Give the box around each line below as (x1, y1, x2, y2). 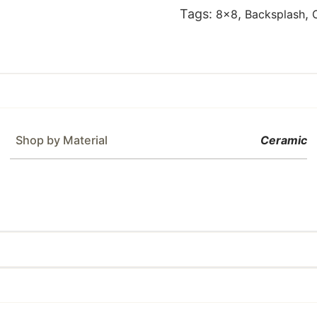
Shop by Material (15, 133, 108, 147)
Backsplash (245, 7, 305, 21)
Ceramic (260, 133, 308, 147)
